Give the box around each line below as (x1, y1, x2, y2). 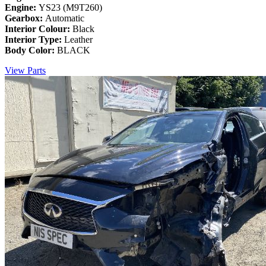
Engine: (5, 2, 39, 13)
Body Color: (5, 45, 57, 56)
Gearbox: (5, 13, 45, 24)
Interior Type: (5, 34, 64, 45)
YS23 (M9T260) (39, 2, 102, 13)
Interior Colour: (5, 24, 72, 34)
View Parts (5, 65, 46, 76)
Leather (64, 34, 93, 45)
